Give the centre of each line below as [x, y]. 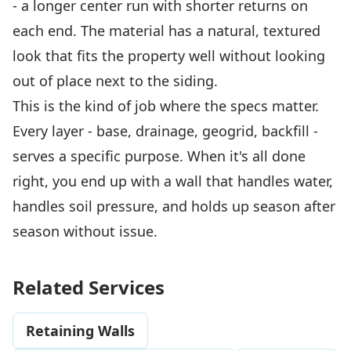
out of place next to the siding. [115, 81]
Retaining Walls [80, 331]
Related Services [89, 288]
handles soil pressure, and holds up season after [174, 206]
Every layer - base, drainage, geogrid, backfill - [165, 131]
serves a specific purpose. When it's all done [159, 156]
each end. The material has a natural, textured [166, 31]
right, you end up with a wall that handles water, [173, 181]
